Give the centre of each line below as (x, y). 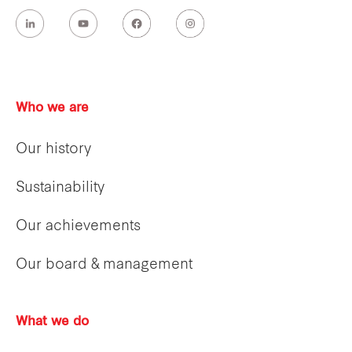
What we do (52, 323)
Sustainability (60, 189)
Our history (53, 150)
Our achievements (78, 227)
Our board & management (104, 266)
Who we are (52, 109)
